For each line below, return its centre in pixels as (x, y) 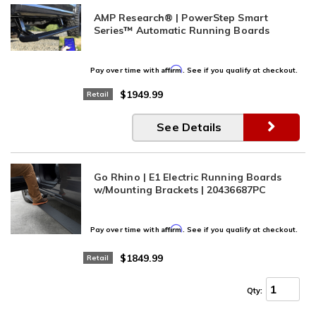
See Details (189, 127)
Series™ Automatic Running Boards (182, 30)
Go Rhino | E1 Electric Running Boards (188, 177)
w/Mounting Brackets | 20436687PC (180, 189)
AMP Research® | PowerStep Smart (181, 17)
